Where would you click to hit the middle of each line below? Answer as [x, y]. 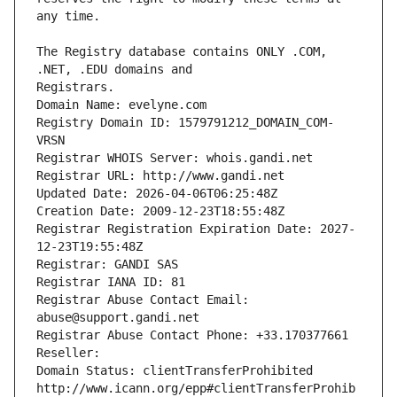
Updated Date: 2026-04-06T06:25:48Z [157, 194]
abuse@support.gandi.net [118, 318]
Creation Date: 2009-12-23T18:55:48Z [160, 211]
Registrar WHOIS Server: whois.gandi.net [175, 158]
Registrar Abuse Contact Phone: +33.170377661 [192, 335]
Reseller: [72, 353]
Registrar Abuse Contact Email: [143, 300]
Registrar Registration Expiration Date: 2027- [196, 229]
